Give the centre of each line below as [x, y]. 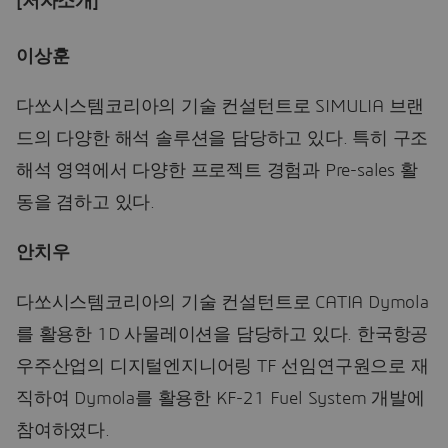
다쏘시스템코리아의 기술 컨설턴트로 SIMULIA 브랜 [220, 106]
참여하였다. [63, 430]
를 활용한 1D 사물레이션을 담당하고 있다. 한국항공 [222, 334]
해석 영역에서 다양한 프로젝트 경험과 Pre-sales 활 [217, 170]
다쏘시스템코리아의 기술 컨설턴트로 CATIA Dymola [222, 302]
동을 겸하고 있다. [86, 202]
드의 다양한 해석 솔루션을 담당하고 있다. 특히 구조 [222, 138]
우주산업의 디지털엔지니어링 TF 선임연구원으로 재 [222, 366]
